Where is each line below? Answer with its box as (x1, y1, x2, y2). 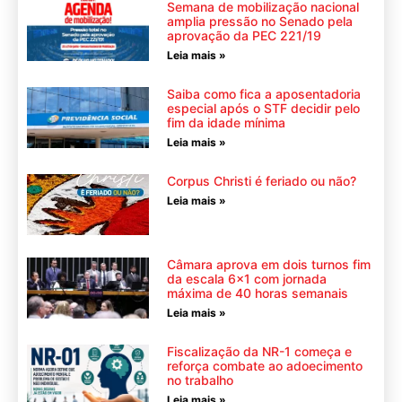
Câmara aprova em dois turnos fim (166, 256, 371, 272)
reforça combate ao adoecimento (166, 357, 363, 373)
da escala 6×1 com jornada (166, 270, 327, 286)
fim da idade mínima (166, 114, 285, 130)
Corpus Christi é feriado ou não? (166, 172, 356, 188)
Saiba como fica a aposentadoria (166, 85, 361, 101)
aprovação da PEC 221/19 (166, 27, 321, 43)
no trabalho (166, 371, 233, 388)
